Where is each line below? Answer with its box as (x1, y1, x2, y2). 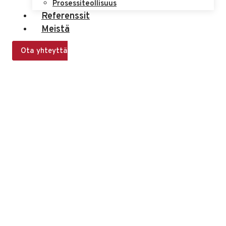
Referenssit (41, 10, 90, 22)
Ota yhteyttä (21, 46, 68, 56)
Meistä (41, 23, 70, 35)
